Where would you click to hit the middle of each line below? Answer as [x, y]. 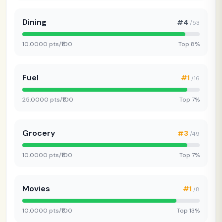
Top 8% [189, 44]
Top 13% [188, 210]
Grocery [39, 133]
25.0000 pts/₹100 [48, 99]
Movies [36, 188]
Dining [34, 22]
